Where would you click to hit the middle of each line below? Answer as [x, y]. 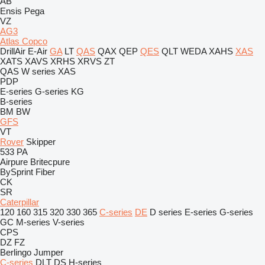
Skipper [41, 142]
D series [166, 212]
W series [38, 71]
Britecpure [50, 162]
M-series [33, 222]
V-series [69, 222]
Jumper [49, 252]
